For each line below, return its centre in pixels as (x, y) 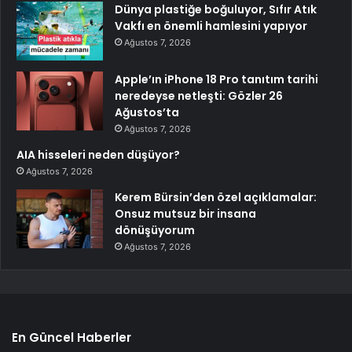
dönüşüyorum (155, 231)
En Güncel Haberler (71, 338)
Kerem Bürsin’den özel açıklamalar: (216, 198)
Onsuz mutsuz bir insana (185, 214)
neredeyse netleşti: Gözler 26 (199, 96)
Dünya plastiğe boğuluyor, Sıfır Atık (216, 10)
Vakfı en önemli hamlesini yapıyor (211, 26)
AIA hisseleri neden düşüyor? (98, 155)
